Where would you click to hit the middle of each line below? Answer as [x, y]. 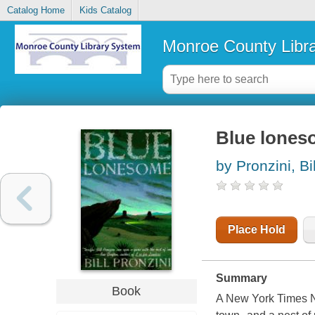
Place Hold [256, 230]
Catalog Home [36, 11]
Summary [241, 278]
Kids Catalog [105, 11]
